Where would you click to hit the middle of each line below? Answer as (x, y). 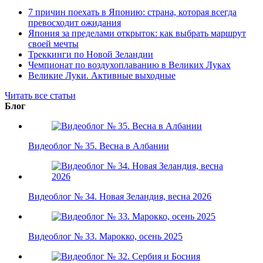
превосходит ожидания (75, 22)
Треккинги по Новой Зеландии (91, 54)
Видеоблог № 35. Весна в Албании (99, 146)
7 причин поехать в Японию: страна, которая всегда (132, 12)
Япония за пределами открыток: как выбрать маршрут (137, 33)
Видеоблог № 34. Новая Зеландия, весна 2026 (120, 196)
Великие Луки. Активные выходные (102, 75)
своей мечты (53, 43)
